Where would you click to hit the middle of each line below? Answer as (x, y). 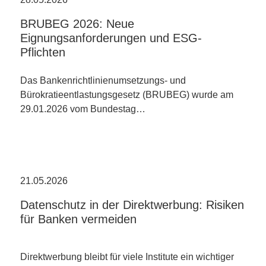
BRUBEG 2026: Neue (77, 24)
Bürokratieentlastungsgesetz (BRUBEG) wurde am (127, 95)
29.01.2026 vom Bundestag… (83, 109)
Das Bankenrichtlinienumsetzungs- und (103, 80)
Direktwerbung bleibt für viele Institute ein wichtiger (127, 257)
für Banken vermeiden (78, 219)
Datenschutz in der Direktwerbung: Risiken (132, 205)
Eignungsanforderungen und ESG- (111, 38)
